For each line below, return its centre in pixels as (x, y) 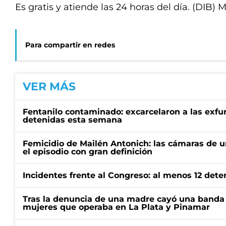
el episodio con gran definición (88, 152)
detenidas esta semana (72, 120)
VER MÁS (49, 87)
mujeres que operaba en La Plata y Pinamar (116, 207)
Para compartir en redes (70, 45)
